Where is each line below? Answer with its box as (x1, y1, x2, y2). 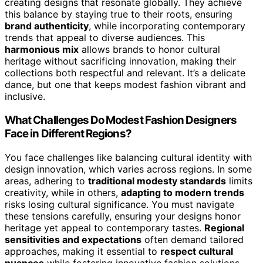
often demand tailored (141, 233, 244, 245)
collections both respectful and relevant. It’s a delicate (5, 67, 245, 79)
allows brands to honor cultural (79, 43, 220, 56)
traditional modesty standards (88, 174, 226, 187)
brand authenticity (5, 20, 89, 32)
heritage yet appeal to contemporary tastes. (5, 221, 204, 234)
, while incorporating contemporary (89, 20, 245, 32)
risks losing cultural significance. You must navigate (5, 198, 234, 210)
